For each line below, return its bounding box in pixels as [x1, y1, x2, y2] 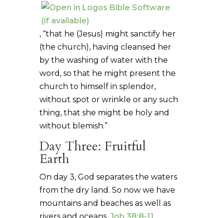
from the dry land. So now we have [39, 185, 175, 195]
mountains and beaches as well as [39, 198, 171, 208]
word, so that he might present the [39, 68, 176, 78]
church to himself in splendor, [39, 81, 156, 91]
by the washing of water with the [39, 55, 168, 65]
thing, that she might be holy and [39, 108, 169, 117]
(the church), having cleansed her [39, 42, 171, 52]
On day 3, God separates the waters [39, 172, 177, 182]
